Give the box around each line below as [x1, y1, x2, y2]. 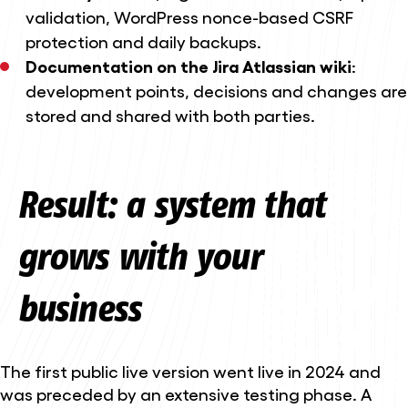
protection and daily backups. [25, 31, 261, 52]
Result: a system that [16, 181, 325, 226]
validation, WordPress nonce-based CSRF [25, 6, 353, 27]
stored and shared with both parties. [25, 105, 315, 126]
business [16, 285, 141, 330]
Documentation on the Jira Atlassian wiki [25, 56, 352, 76]
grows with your [16, 233, 261, 278]
